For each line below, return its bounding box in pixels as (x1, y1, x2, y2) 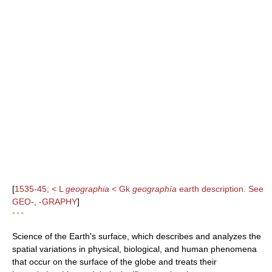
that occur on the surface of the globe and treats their (12, 257, 217, 267)
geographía (132, 184, 177, 194)
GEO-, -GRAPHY (12, 197, 77, 206)
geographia (66, 184, 109, 194)
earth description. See (177, 184, 263, 194)
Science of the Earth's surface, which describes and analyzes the (12, 231, 261, 241)
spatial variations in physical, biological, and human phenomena (12, 244, 257, 254)
